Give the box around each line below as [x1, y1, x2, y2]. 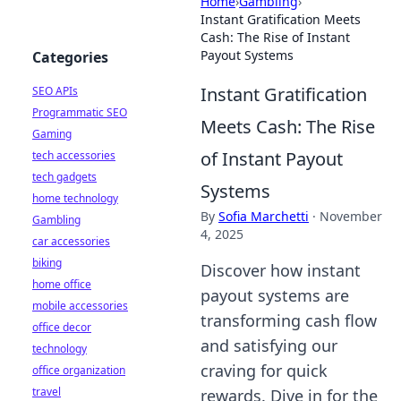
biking [32, 255, 62, 270]
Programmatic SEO [32, 105, 127, 120]
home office [32, 277, 91, 292]
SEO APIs [32, 83, 78, 98]
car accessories [32, 234, 110, 249]
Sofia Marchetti [218, 208, 309, 225]
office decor [32, 320, 91, 335]
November [320, 208, 382, 225]
